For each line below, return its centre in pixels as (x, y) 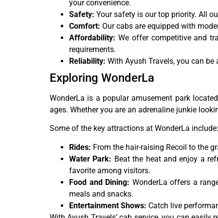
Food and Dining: (100, 182)
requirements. (92, 49)
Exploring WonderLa (102, 78)
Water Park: (91, 159)
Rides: (80, 147)
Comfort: (85, 26)
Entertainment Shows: (108, 205)
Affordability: (92, 37)
